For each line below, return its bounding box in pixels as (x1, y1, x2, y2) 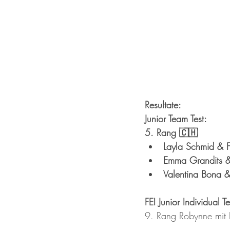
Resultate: (145, 99, 181, 111)
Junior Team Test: (145, 112, 207, 125)
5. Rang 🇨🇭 (145, 126, 198, 139)
